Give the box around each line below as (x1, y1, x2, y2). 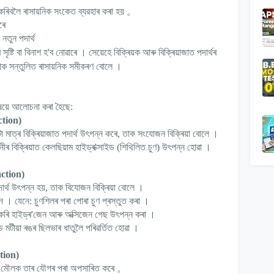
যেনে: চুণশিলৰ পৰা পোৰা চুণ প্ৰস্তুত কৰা (15, 196, 140, 207)
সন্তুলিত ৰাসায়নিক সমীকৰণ (9, 61, 94, 72)
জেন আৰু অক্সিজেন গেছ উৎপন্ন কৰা (33, 209, 146, 220)
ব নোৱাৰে (50, 47, 77, 58)
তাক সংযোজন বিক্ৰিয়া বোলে (122, 128, 209, 139)
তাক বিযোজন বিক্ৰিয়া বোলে (50, 182, 135, 193)
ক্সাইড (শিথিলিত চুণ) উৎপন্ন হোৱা (97, 142, 202, 153)
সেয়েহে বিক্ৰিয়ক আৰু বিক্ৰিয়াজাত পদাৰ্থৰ (89, 47, 217, 58)
